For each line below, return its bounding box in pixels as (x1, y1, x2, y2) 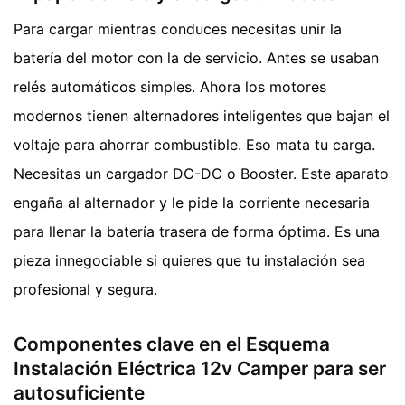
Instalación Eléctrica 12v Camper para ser (14, 356, 386, 380)
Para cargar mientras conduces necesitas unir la (14, 19, 342, 38)
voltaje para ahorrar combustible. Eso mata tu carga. (14, 135, 375, 154)
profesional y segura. (14, 279, 157, 298)
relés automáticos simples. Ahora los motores (14, 77, 326, 96)
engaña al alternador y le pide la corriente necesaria (14, 193, 370, 212)
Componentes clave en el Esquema (14, 332, 330, 355)
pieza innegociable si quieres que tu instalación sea (14, 250, 365, 269)
